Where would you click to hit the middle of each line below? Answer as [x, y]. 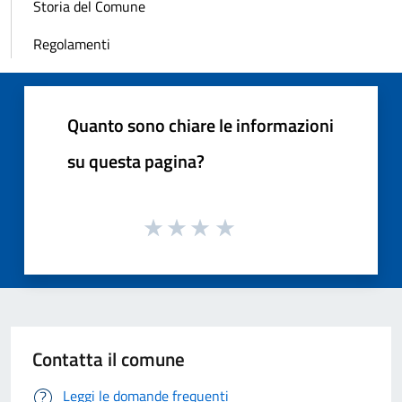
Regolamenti [72, 44]
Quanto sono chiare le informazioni [201, 125]
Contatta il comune [109, 358]
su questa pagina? [136, 161]
